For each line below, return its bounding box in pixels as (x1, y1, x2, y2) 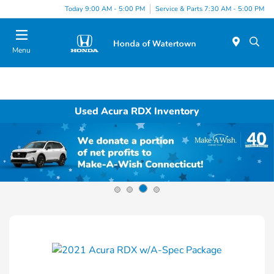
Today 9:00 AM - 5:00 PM (65, 4, 145, 13)
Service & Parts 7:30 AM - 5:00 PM (155, 4, 264, 13)
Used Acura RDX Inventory (75, 104, 199, 118)
